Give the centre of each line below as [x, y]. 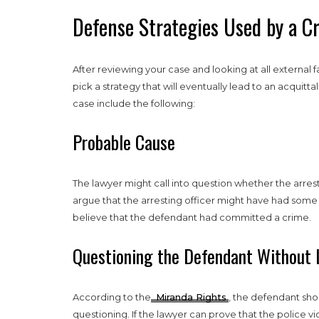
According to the [112, 297]
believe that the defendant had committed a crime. [192, 217]
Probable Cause [124, 142]
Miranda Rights [190, 297]
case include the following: [134, 103]
